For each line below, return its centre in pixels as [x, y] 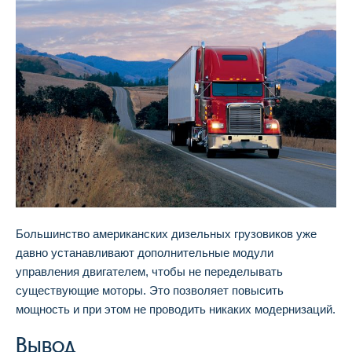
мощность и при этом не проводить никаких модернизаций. [176, 310]
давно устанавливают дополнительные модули [145, 253]
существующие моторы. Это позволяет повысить [150, 291]
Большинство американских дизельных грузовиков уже [166, 234]
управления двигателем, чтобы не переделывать [149, 272]
